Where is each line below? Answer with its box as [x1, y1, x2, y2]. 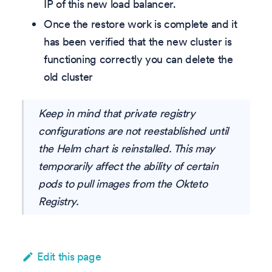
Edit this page [37, 249, 101, 263]
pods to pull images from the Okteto [38, 176, 208, 191]
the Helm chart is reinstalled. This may [38, 141, 215, 155]
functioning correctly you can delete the [44, 52, 233, 67]
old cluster [44, 70, 93, 84]
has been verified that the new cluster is [44, 35, 232, 49]
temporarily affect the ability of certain [38, 158, 219, 173]
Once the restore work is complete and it [44, 17, 237, 32]
